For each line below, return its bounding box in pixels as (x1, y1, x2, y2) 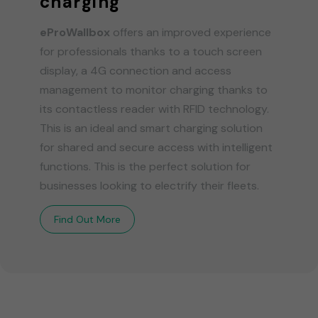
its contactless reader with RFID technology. (40, 102, 269, 117)
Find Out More (54, 213, 121, 226)
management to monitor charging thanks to (40, 82, 268, 98)
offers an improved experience (110, 25, 271, 40)
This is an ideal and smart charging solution (40, 121, 263, 136)
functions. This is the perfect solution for (40, 159, 251, 175)
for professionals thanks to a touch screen (40, 44, 262, 60)
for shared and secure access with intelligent (40, 140, 273, 155)
